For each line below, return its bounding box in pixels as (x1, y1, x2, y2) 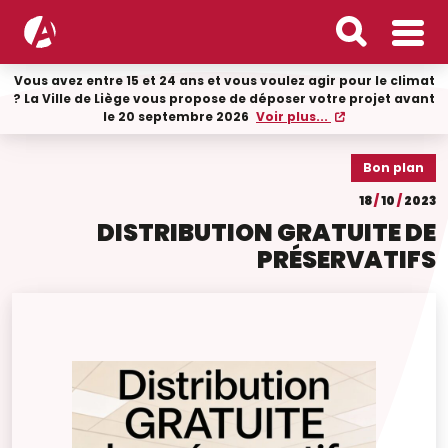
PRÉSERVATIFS (257, 243, 436, 276)
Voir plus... (256, 108, 331, 125)
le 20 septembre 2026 (103, 108, 252, 125)
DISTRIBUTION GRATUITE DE (97, 216, 436, 249)
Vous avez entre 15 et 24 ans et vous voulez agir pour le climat (13, 72, 435, 89)
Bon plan (363, 159, 424, 176)
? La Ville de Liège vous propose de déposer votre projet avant (13, 90, 435, 107)
